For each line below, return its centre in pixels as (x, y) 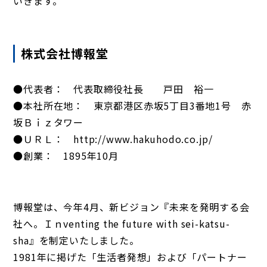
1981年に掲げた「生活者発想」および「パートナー (130, 257)
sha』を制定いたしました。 (76, 240)
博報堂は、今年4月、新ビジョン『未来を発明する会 (131, 207)
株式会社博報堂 (65, 53)
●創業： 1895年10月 (66, 155)
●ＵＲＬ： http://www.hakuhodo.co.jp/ (113, 139)
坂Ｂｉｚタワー (49, 122)
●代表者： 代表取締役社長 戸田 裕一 (114, 89)
